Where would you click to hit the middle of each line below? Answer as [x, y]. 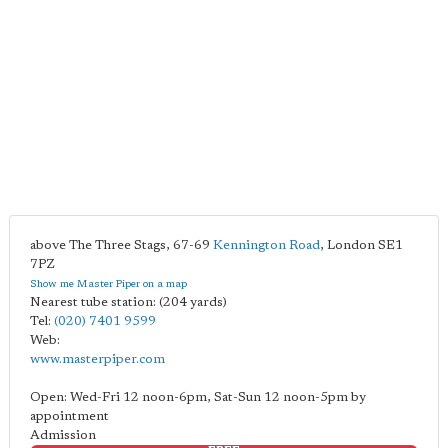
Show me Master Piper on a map [108, 284]
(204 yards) [193, 302]
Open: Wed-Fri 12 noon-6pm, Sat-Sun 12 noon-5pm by [198, 397]
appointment [69, 416]
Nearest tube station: [94, 302]
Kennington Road [266, 245]
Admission [63, 435]
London [351, 245]
